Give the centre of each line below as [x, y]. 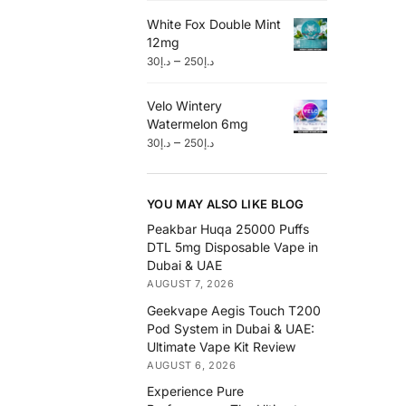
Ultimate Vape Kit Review [222, 346]
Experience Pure [196, 391]
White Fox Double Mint [214, 24]
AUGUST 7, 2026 [191, 284]
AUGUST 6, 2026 [192, 365]
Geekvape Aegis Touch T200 [234, 310]
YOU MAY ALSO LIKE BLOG [226, 203]
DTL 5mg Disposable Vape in [233, 247]
